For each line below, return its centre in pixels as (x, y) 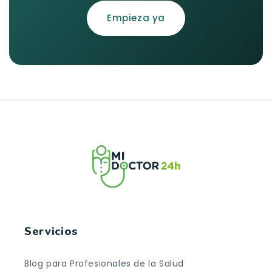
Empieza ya (136, 18)
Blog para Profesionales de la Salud (104, 263)
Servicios (51, 231)
